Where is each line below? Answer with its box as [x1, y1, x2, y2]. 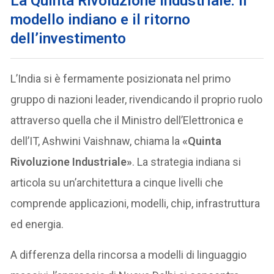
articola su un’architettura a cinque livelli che [10, 176, 224, 190]
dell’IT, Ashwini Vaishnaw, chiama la [10, 135, 183, 148]
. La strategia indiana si [132, 155, 242, 169]
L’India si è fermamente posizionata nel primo [10, 72, 231, 86]
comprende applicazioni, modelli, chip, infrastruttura [10, 197, 261, 210]
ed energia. [10, 218, 64, 231]
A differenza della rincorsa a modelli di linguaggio [10, 248, 247, 262]
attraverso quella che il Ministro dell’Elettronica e [10, 114, 244, 127]
